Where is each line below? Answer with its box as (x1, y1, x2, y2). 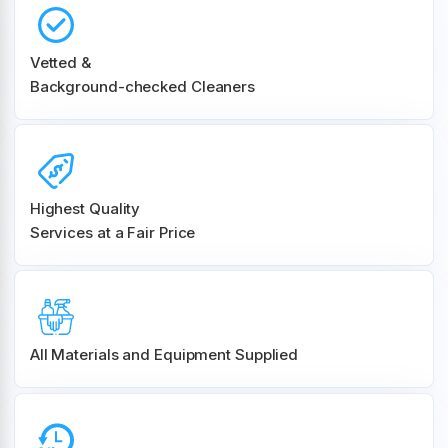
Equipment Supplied (153, 345, 299, 365)
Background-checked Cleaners (29, 76, 256, 96)
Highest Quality (29, 199, 141, 218)
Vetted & (29, 52, 91, 72)
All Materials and (29, 345, 154, 365)
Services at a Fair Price (29, 223, 196, 242)
